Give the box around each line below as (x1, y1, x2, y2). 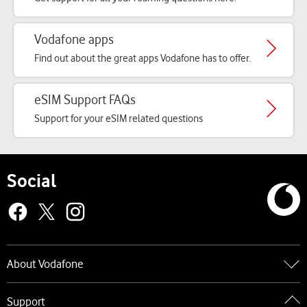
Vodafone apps (34, 32, 114, 47)
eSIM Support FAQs (34, 92, 136, 108)
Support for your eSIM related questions (34, 112, 203, 125)
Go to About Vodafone (7, 284, 99, 297)
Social (7, 169, 57, 192)
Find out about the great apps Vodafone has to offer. (34, 52, 251, 64)
